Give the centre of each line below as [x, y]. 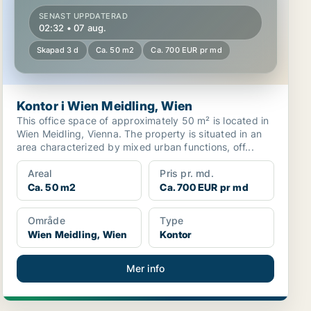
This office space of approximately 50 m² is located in [143, 120]
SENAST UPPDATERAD [83, 16]
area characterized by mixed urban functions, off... [135, 147]
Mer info [145, 268]
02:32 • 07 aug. [73, 28]
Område [46, 220]
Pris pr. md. [187, 173]
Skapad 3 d [58, 50]
